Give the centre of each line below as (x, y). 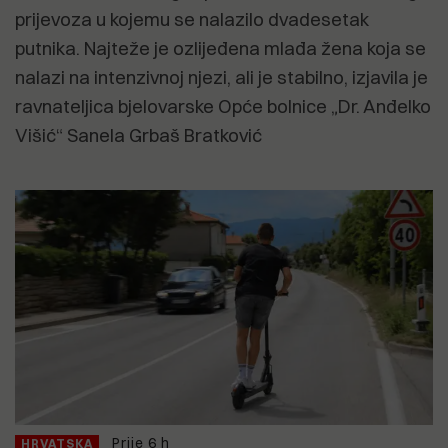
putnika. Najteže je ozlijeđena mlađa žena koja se (220, 49)
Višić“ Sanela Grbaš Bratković (138, 136)
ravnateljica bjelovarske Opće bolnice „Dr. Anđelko (223, 107)
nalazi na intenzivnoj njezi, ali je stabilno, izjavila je (221, 78)
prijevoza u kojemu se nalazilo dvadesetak (192, 20)
